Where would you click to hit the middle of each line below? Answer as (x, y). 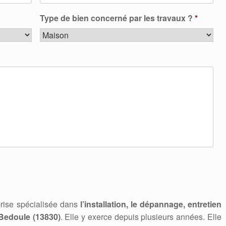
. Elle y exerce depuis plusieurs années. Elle (141, 217)
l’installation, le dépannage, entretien (151, 204)
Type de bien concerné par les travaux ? (116, 18)
